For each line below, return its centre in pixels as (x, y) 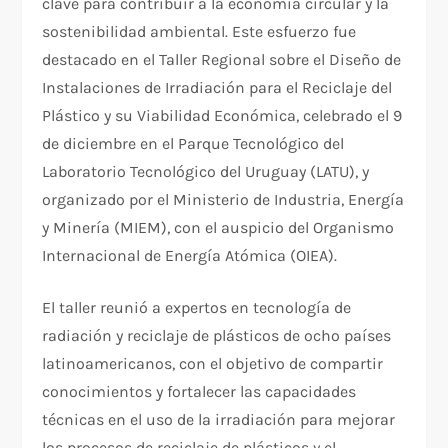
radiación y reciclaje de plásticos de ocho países (217, 335)
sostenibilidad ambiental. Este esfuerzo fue (199, 31)
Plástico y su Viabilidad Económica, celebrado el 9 (222, 115)
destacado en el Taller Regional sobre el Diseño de (222, 59)
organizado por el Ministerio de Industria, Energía (223, 199)
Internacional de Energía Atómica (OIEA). (190, 255)
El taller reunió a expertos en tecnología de (197, 307)
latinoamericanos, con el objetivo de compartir (213, 363)
